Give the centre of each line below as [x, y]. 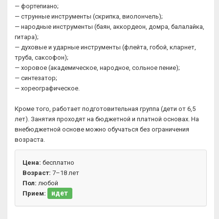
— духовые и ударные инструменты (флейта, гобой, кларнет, [105, 47]
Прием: [34, 193]
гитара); [27, 37]
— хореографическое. [47, 88]
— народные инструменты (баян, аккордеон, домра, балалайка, [109, 27]
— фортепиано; [37, 6]
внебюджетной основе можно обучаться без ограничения [102, 129]
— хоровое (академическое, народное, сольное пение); [97, 68]
